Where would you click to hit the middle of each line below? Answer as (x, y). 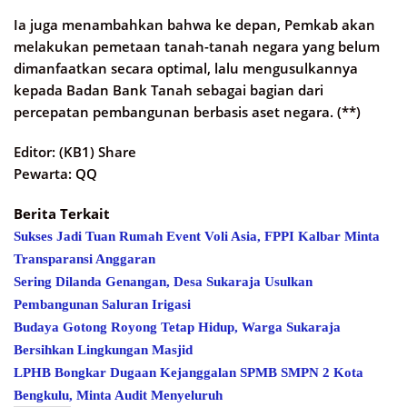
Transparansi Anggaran (84, 259)
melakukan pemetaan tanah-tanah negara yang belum (197, 47)
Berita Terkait (62, 214)
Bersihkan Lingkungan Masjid (103, 350)
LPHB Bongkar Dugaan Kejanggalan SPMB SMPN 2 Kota (189, 373)
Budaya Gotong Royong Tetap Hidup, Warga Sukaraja (177, 328)
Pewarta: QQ (55, 174)
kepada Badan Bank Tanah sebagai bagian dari (169, 90)
